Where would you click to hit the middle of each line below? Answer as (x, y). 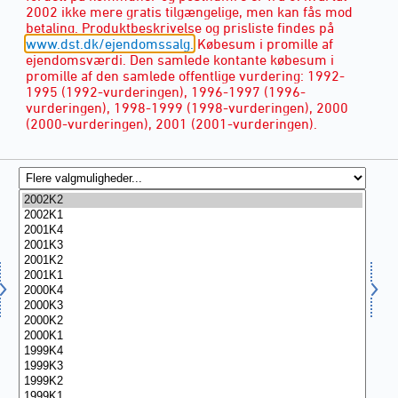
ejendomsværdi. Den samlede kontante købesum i (180, 59)
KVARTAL (48, 152)
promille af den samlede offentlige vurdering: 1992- (185, 75)
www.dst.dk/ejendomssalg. (110, 43)
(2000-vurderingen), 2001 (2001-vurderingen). (171, 123)
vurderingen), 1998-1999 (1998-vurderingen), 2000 (187, 107)
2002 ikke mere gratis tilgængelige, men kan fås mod (189, 11)
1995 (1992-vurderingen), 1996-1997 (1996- (166, 91)
